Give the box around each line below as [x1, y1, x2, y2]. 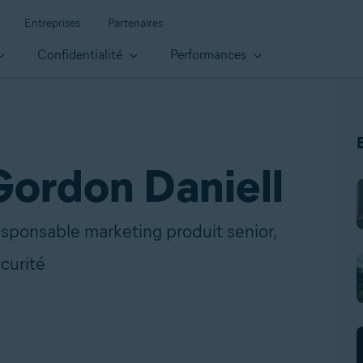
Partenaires [108, 16, 163, 30]
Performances [170, 47, 250, 63]
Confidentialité [37, 47, 126, 63]
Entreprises [24, 16, 80, 30]
